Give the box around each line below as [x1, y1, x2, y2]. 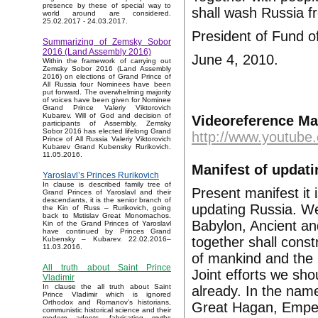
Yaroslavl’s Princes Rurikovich [43, 170, 159, 181]
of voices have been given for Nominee [43, 96, 171, 104]
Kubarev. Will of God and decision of [43, 111, 171, 120]
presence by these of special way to [43, 1, 171, 10]
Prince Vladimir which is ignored [43, 290, 171, 299]
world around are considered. [43, 9, 171, 18]
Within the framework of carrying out [43, 57, 171, 65]
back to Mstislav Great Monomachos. [43, 212, 171, 220]
